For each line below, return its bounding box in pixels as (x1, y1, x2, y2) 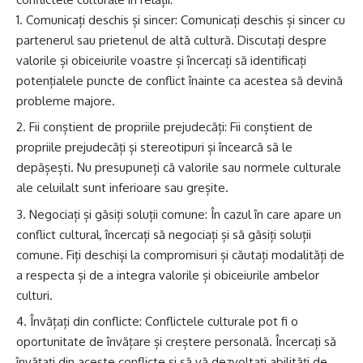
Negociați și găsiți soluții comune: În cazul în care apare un (29, 206, 341, 222)
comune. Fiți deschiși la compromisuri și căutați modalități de (16, 246, 344, 263)
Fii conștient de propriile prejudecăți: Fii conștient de (29, 119, 313, 135)
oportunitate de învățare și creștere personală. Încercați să (16, 334, 336, 350)
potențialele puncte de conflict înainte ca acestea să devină (16, 72, 343, 88)
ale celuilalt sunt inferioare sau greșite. (16, 180, 228, 196)
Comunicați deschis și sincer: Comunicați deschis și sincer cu (26, 11, 345, 28)
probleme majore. (16, 92, 115, 109)
